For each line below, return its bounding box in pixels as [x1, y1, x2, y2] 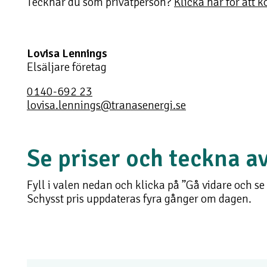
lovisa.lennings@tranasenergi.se [27, 98, 186, 113]
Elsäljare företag [27, 60, 107, 74]
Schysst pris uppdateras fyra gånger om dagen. [27, 191, 252, 206]
